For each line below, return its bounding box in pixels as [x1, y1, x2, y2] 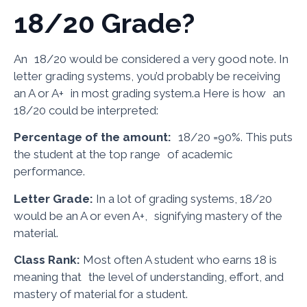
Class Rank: [14, 252, 80, 267]
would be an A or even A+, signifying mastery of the [14, 208, 282, 223]
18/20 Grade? [14, 6, 195, 39]
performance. [14, 164, 85, 179]
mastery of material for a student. [14, 286, 188, 301]
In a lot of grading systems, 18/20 [93, 191, 272, 206]
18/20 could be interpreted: [14, 103, 158, 117]
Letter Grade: [14, 191, 93, 206]
